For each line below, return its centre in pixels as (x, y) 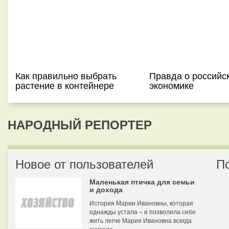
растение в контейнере (65, 85)
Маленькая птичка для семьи (142, 181)
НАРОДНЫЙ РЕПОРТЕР (80, 124)
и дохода (106, 189)
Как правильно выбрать (66, 75)
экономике (171, 85)
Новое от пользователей (84, 163)
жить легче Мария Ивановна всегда (141, 220)
